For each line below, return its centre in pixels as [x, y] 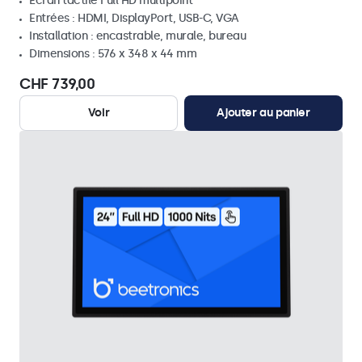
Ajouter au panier [263, 113]
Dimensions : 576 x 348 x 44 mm [113, 54]
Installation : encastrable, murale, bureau [137, 36]
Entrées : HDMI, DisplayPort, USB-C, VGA [134, 18]
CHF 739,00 [57, 84]
